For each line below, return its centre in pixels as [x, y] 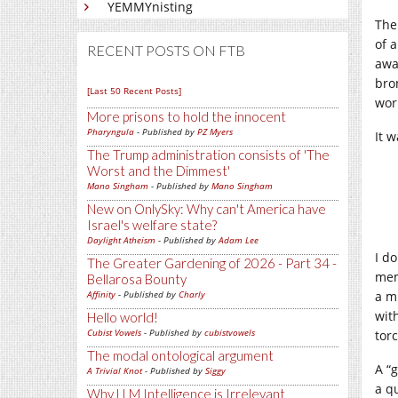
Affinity [101, 294]
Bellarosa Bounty [137, 279]
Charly [192, 294]
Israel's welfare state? [152, 225]
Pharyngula [111, 131]
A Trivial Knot [115, 370]
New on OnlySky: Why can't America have [207, 209]
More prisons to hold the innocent [187, 116]
